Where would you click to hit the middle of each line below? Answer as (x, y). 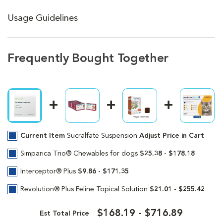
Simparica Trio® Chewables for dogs (80, 153)
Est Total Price (64, 213)
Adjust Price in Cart (172, 136)
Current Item (43, 136)
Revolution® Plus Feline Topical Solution (85, 189)
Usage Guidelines (43, 19)
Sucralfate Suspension (103, 136)
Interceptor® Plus (49, 171)
